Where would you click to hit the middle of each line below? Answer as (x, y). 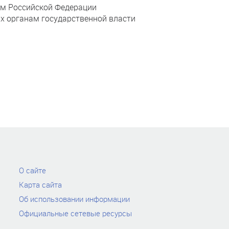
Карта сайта (41, 185)
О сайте (33, 170)
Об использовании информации (75, 199)
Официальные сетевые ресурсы (76, 213)
